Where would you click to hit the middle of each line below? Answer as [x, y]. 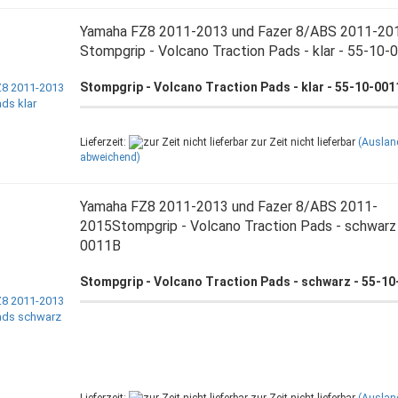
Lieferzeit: [104, 142]
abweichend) [110, 158]
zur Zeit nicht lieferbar [301, 142]
